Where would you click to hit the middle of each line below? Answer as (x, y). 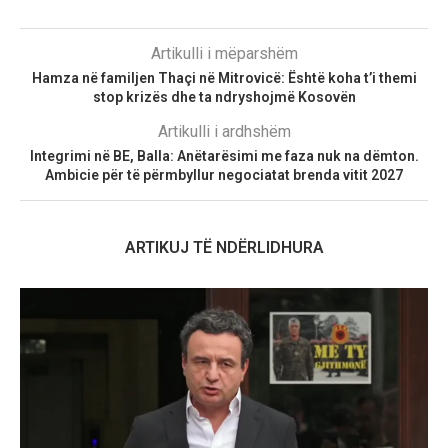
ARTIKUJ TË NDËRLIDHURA (224, 247)
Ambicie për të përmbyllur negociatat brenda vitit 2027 (224, 174)
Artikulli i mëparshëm (224, 53)
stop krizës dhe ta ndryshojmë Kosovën (224, 96)
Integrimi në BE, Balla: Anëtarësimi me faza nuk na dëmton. (224, 155)
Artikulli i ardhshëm (224, 131)
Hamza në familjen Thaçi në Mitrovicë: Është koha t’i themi (224, 77)
